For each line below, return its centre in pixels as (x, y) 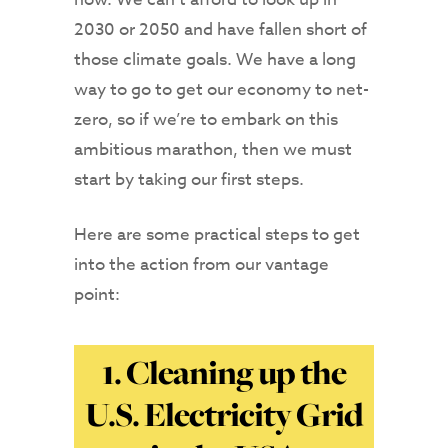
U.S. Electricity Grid (224, 415)
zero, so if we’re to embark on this (206, 120)
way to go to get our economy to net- (221, 90)
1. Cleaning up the (224, 373)
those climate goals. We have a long (215, 60)
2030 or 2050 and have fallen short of (220, 30)
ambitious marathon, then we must (213, 150)
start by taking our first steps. (191, 180)
